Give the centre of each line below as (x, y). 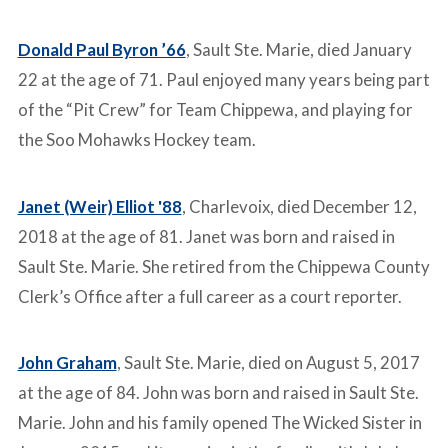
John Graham (67, 362)
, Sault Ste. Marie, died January (298, 50)
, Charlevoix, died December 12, (299, 206)
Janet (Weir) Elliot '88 (99, 206)
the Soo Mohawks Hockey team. (136, 140)
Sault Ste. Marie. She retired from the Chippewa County (223, 266)
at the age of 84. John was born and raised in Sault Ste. (218, 392)
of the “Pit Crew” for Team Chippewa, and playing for (215, 110)
